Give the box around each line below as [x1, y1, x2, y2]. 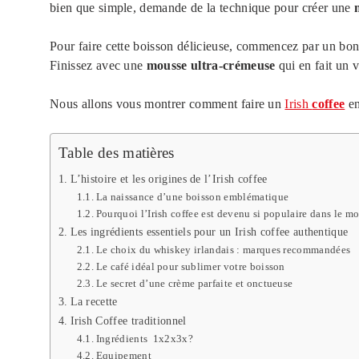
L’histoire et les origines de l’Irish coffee [70, 172, 268, 186]
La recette [70, 295, 118, 309]
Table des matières [58, 144, 175, 162]
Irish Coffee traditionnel [70, 314, 187, 328]
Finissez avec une [50, 58, 147, 73]
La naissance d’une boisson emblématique [95, 191, 289, 204]
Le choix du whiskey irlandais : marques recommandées [95, 244, 351, 256]
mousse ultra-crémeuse [146, 58, 276, 73]
